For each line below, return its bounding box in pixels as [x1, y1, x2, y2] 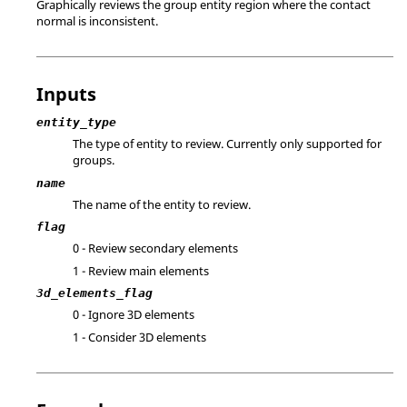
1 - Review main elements [73, 262, 209, 279]
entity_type [36, 115, 116, 129]
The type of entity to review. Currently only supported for [73, 135, 382, 152]
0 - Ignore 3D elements [73, 306, 194, 323]
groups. [73, 152, 114, 168]
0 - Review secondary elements [73, 240, 238, 256]
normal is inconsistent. [36, 13, 158, 29]
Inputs [36, 82, 96, 106]
